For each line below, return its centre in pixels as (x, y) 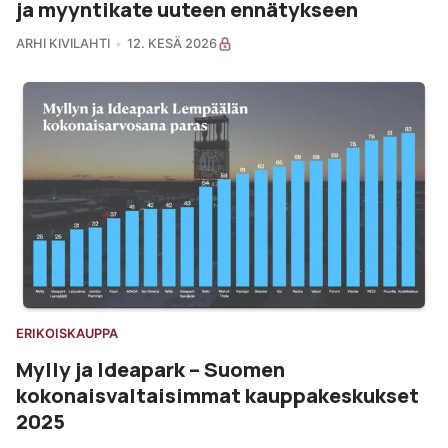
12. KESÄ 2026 (171, 43)
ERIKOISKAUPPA (67, 334)
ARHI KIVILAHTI (63, 43)
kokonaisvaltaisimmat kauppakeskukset (217, 395)
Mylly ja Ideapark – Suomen (150, 369)
